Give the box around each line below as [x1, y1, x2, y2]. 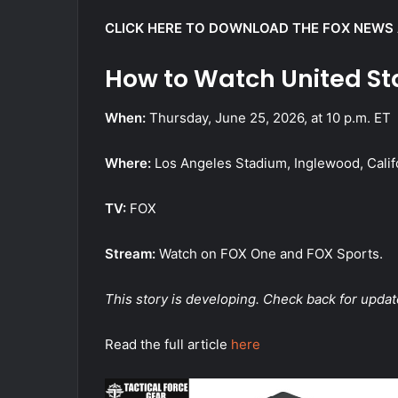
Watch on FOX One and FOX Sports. [155, 245, 383, 263]
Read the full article [105, 336, 231, 354]
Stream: [105, 245, 155, 263]
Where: [105, 155, 151, 172]
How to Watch [105, 61, 281, 95]
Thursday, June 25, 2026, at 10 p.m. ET [149, 109, 391, 127]
